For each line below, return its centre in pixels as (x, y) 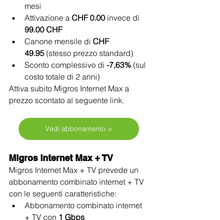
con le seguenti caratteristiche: (63, 193)
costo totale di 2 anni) (62, 76)
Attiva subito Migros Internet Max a (70, 88)
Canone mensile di (59, 41)
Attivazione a (48, 17)
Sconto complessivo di (66, 65)
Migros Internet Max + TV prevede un (75, 170)
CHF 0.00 (88, 17)
